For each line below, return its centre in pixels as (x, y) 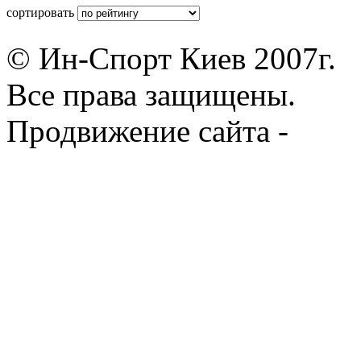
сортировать (42, 13)
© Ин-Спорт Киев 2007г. (171, 59)
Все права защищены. (151, 95)
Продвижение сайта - (151, 131)
